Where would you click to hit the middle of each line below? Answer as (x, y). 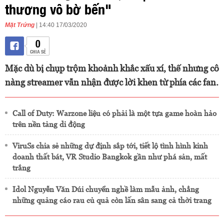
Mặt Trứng (20, 25)
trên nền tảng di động (49, 124)
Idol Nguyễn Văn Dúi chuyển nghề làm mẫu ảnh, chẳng (106, 189)
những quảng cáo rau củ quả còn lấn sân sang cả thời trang (112, 200)
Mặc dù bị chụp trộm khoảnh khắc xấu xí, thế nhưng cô (112, 68)
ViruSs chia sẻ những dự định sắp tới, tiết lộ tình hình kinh (110, 146)
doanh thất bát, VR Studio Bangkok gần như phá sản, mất (110, 157)
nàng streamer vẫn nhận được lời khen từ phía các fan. (112, 82)
